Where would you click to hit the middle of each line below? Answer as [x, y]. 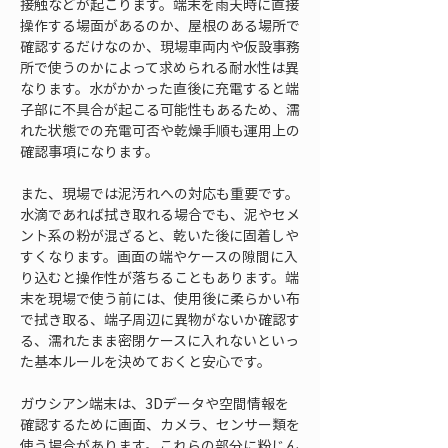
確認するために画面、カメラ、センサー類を [160, 424]
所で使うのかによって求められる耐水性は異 [159, 67]
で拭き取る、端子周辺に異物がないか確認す [160, 319]
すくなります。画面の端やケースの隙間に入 [159, 256]
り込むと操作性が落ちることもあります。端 [159, 277]
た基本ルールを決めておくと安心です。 [145, 361]
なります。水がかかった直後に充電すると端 [159, 88]
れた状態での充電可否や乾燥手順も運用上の [160, 130]
